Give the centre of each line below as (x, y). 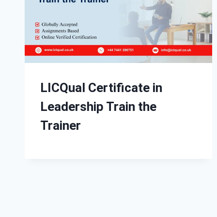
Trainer (61, 125)
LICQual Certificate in (101, 87)
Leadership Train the (98, 106)
